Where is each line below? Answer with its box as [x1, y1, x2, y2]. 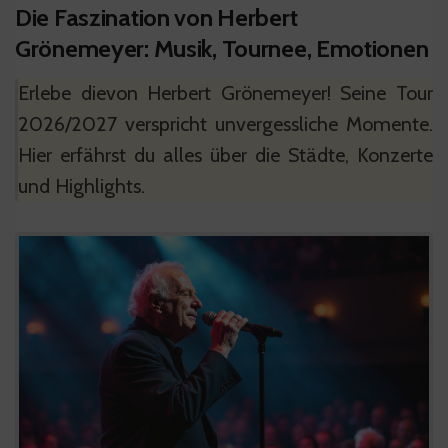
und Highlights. [18, 174, 145, 199]
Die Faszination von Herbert [15, 3, 298, 33]
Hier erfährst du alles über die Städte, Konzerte [18, 143, 433, 168]
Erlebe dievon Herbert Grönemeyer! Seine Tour [18, 81, 433, 106]
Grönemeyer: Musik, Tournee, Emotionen [15, 34, 429, 64]
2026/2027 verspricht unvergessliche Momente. [18, 112, 433, 137]
